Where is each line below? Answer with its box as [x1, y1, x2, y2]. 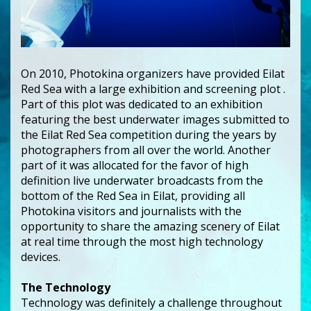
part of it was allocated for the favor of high [21, 157, 249, 173]
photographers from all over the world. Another [21, 142, 271, 158]
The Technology [21, 279, 113, 295]
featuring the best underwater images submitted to [21, 111, 289, 127]
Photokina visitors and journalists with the [21, 203, 242, 219]
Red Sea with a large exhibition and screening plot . [21, 81, 285, 96]
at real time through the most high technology [21, 233, 263, 249]
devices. [21, 249, 63, 264]
